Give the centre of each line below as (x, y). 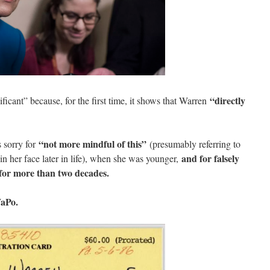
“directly (228, 101)
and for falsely (210, 159)
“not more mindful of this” (93, 144)
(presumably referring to (193, 144)
